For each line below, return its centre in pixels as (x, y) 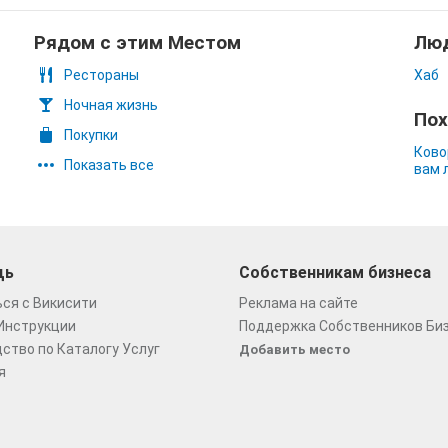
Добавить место (294, 349)
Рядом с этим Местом (137, 42)
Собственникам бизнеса (335, 272)
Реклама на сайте (298, 303)
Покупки (91, 135)
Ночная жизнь (111, 105)
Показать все (109, 165)
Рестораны (101, 75)
